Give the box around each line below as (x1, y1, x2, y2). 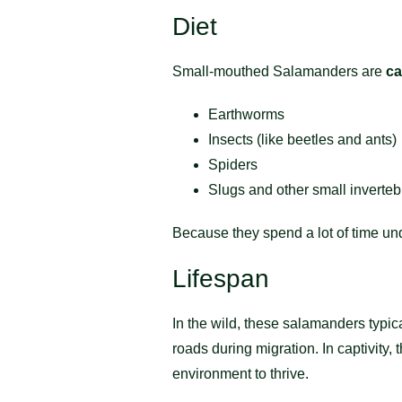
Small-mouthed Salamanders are (172, 63, 386, 79)
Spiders (208, 156, 258, 172)
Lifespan (172, 264, 269, 293)
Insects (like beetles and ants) (208, 131, 397, 147)
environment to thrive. (172, 365, 309, 381)
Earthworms (208, 106, 284, 122)
